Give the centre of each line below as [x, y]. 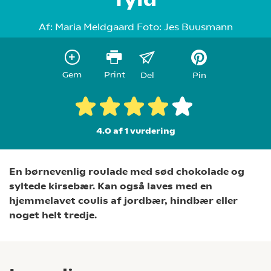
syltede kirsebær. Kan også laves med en [111, 186]
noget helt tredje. [55, 215]
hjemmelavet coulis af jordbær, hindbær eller [123, 201]
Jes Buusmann [198, 27]
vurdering [152, 131]
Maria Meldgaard [94, 27]
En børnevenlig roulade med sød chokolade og [127, 171]
